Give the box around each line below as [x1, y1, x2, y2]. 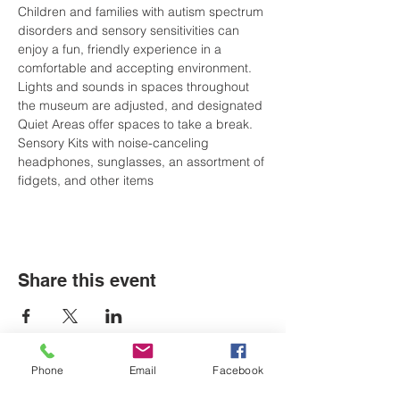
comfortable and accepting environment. [18, 60, 255, 76]
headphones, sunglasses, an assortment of [18, 154, 268, 170]
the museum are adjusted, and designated [18, 97, 266, 113]
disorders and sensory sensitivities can [18, 22, 243, 38]
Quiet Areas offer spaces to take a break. [18, 116, 256, 132]
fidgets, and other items [18, 172, 154, 188]
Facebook [212, 362, 263, 377]
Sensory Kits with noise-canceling [18, 135, 212, 151]
